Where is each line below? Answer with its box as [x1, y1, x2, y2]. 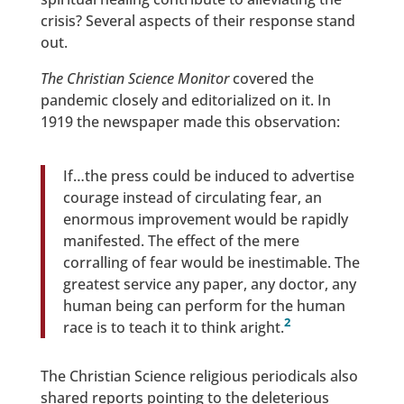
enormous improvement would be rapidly [62, 208, 348, 229]
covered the [228, 68, 314, 88]
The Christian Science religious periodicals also [40, 365, 358, 386]
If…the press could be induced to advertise [62, 165, 354, 186]
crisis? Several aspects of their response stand [40, 10, 355, 31]
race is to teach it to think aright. [62, 317, 284, 337]
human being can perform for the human [62, 295, 345, 316]
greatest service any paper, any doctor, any [62, 273, 356, 294]
